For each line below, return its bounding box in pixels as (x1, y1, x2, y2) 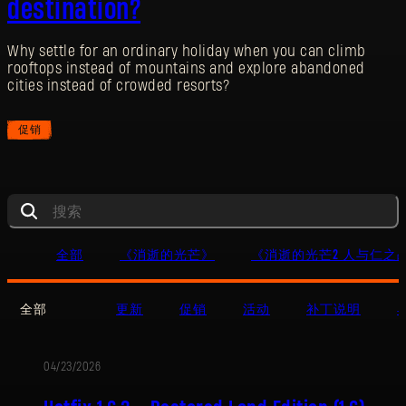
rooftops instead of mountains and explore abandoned (7, 61, 365, 77)
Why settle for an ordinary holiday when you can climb (7, 43, 366, 60)
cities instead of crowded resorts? (7, 78, 229, 94)
